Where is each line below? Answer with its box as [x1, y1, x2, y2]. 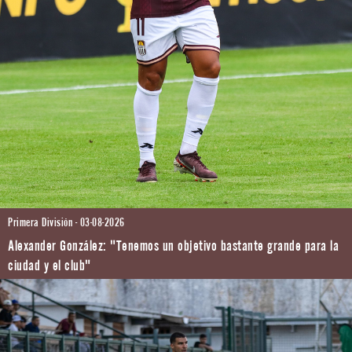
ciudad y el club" [8, 257, 91, 274]
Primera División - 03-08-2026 [8, 215, 125, 229]
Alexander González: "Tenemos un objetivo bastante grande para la [8, 237, 339, 255]
